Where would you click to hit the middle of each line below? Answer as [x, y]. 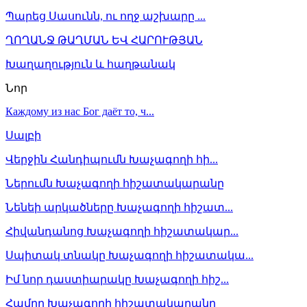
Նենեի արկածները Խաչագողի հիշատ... [119, 207]
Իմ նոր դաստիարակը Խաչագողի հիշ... [117, 279]
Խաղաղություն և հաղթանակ [90, 64]
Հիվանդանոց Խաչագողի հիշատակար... [122, 231]
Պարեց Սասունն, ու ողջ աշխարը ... [106, 16]
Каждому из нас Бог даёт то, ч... [80, 111]
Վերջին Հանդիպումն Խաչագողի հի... [112, 159]
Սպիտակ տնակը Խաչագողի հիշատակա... [130, 255]
